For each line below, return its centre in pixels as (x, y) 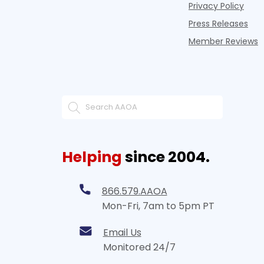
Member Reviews (223, 42)
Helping (92, 157)
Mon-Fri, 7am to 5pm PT (158, 206)
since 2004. (166, 157)
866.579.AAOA (134, 192)
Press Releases (218, 24)
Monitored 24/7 (139, 247)
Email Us (122, 233)
